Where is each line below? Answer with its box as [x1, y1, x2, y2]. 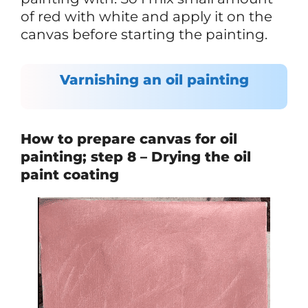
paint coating [21, 166, 119, 183]
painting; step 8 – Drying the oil [21, 148, 251, 165]
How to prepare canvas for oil [21, 130, 237, 147]
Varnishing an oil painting [59, 71, 249, 88]
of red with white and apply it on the [21, 8, 272, 25]
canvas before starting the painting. [21, 25, 267, 43]
